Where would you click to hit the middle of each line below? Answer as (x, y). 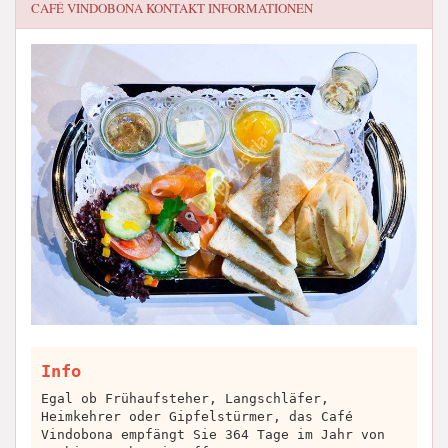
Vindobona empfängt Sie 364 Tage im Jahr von (213, 434)
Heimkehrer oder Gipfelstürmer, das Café (197, 416)
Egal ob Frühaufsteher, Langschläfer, (185, 398)
